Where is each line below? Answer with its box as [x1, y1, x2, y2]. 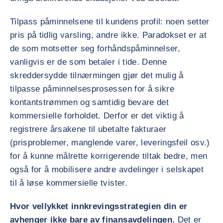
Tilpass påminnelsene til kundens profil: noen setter [10, 17, 210, 26]
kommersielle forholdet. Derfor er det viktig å [10, 111, 184, 120]
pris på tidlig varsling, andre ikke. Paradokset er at [10, 30, 207, 40]
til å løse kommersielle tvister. [10, 178, 127, 188]
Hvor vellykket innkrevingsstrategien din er [10, 202, 188, 211]
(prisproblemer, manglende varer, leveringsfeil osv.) [10, 138, 210, 147]
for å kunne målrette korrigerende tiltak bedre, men [10, 151, 208, 161]
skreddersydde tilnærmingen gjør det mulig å [10, 71, 184, 80]
